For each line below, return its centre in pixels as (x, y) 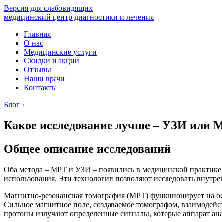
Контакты (40, 87)
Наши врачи (44, 79)
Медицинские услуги (60, 52)
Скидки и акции (52, 61)
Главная (37, 34)
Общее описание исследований (87, 148)
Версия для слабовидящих (48, 8)
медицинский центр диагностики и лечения (79, 17)
